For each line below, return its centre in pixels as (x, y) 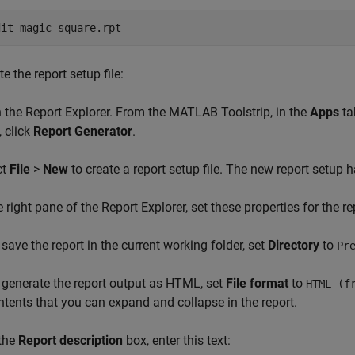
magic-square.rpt (71, 27)
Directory (294, 245)
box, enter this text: (177, 340)
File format (257, 283)
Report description (71, 340)
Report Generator (83, 131)
